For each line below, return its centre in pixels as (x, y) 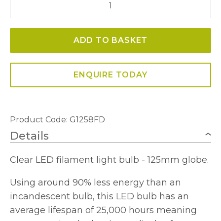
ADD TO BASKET (110, 40)
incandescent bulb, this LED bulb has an (99, 196)
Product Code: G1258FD (57, 119)
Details (29, 136)
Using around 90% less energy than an (95, 182)
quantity (26, 110)
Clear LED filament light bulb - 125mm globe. (109, 160)
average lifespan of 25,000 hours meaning (103, 210)
